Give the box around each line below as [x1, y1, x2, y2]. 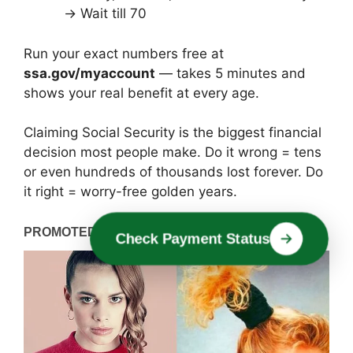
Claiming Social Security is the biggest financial [24, 124, 321, 141]
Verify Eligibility [156, 230, 276, 248]
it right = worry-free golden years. [24, 184, 237, 200]
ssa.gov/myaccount [24, 65, 155, 81]
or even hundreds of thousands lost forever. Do [24, 164, 323, 180]
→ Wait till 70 [64, 6, 147, 22]
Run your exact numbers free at [24, 45, 224, 61]
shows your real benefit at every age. [24, 84, 259, 101]
